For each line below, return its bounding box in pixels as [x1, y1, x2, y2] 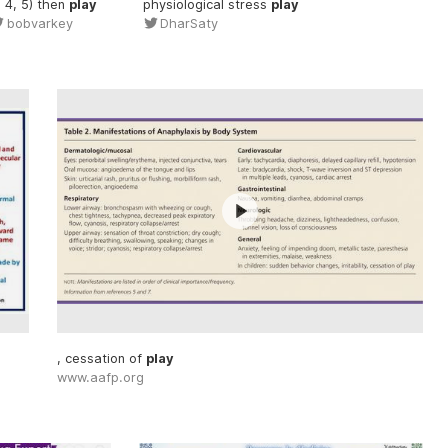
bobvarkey [7, 15, 74, 31]
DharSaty [160, 15, 219, 31]
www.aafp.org [56, 370, 144, 386]
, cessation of [56, 351, 146, 367]
